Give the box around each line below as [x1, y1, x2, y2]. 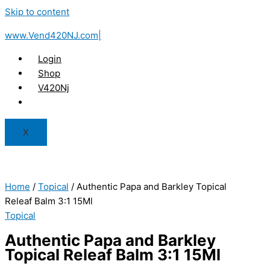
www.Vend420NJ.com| [5, 30, 101, 41]
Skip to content [5, 6, 69, 17]
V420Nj [38, 82, 69, 93]
